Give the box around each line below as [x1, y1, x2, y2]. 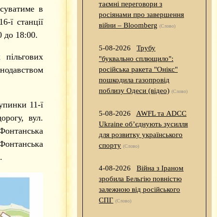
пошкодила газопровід [99, 76, 170, 84]
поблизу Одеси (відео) [99, 87, 170, 95]
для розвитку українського [99, 131, 183, 139]
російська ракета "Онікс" [99, 65, 178, 74]
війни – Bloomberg [99, 21, 157, 30]
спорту [99, 141, 121, 150]
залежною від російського [99, 186, 180, 194]
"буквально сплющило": [99, 55, 173, 63]
